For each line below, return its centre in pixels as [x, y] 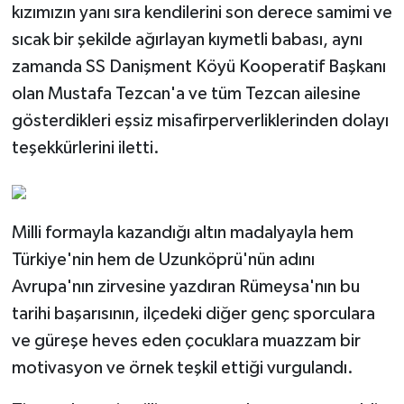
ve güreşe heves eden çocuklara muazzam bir [186, 341]
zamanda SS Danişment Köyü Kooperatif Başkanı [198, 67]
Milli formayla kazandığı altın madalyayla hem [182, 233]
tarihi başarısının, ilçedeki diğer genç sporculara [193, 314]
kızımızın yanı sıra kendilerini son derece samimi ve [202, 13]
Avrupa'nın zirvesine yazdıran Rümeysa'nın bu [185, 287]
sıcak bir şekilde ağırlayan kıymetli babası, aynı [187, 40]
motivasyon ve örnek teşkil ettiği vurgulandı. [182, 368]
